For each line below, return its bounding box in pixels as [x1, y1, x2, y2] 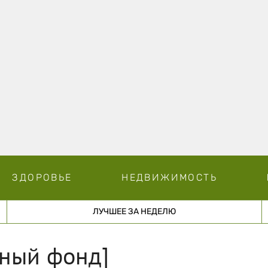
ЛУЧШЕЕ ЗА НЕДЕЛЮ [92, 206, 176, 217]
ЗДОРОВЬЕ [12, 171, 72, 183]
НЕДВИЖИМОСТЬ [121, 171, 217, 183]
